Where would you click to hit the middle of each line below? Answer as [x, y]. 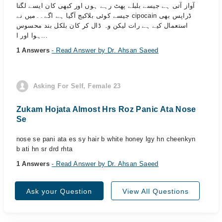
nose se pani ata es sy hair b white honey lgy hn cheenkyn [106, 139]
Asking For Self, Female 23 [77, 86]
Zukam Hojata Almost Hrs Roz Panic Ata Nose [106, 109]
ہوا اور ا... [45, 35]
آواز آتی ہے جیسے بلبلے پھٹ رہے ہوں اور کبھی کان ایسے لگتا [106, 6]
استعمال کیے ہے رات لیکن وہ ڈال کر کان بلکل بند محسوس [102, 26]
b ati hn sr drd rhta [44, 149]
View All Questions [155, 191]
